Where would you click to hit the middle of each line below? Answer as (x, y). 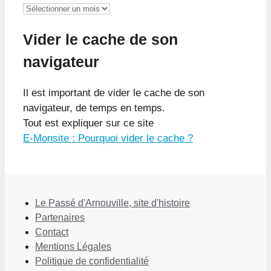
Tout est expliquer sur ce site (88, 123)
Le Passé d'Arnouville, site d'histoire (113, 203)
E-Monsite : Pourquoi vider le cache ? (108, 139)
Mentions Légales (73, 247)
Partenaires (60, 218)
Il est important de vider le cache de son (114, 93)
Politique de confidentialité (92, 261)
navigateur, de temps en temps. (94, 108)
